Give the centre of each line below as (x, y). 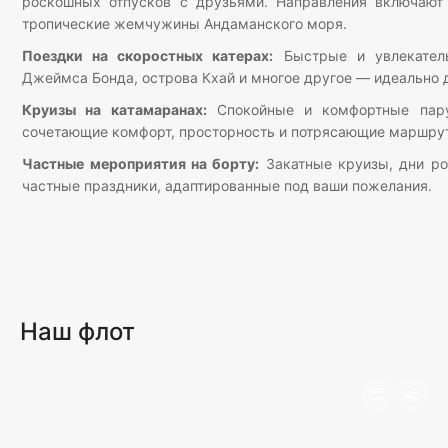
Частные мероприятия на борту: (141, 163)
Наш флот (77, 331)
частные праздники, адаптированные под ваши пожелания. (227, 185)
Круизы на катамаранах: (114, 109)
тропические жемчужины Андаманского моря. (185, 23)
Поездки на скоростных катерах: (148, 55)
